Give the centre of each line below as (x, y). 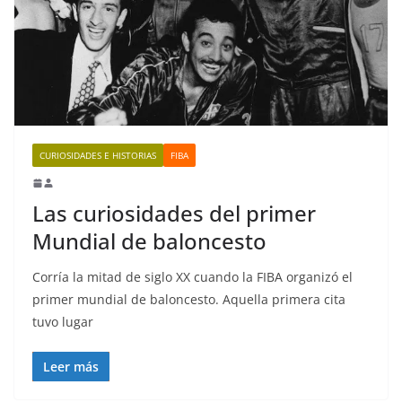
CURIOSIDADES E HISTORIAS (98, 156)
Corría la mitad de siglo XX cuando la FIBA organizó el (192, 277)
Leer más (71, 367)
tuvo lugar (63, 322)
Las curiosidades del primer (174, 214)
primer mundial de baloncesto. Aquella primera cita (189, 300)
